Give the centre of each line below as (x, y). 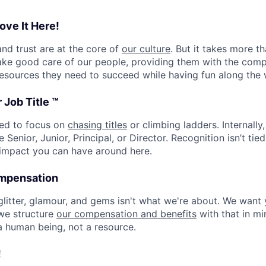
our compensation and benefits (126, 214)
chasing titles (97, 125)
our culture (146, 49)
